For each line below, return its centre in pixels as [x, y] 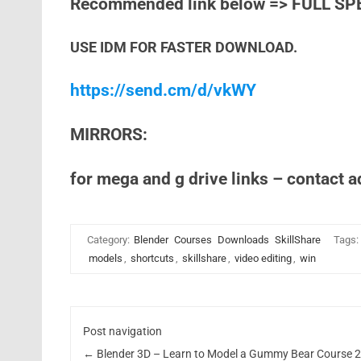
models [105, 258]
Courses [193, 240]
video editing [263, 258]
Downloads [243, 240]
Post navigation [123, 331]
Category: [109, 240]
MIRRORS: [108, 135]
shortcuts [152, 258]
